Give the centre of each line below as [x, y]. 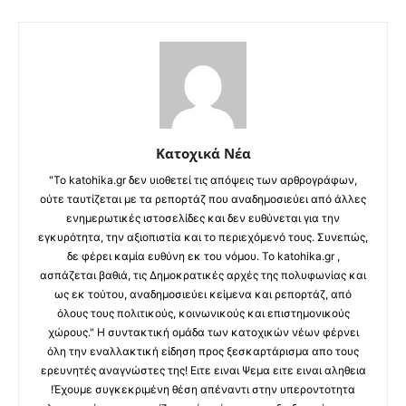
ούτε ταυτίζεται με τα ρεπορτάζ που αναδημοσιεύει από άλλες [203, 198]
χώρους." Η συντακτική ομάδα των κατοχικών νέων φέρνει [203, 332]
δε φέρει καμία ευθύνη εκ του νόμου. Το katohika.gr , [203, 256]
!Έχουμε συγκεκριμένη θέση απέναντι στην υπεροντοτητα [203, 389]
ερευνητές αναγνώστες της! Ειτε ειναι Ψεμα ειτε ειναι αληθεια [203, 370]
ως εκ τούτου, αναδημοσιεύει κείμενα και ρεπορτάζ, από [203, 294]
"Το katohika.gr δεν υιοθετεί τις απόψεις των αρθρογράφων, [203, 179]
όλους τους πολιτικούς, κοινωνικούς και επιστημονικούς [203, 313]
